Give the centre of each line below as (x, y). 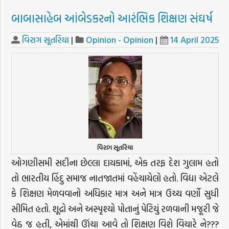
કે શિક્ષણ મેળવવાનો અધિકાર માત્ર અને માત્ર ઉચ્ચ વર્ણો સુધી (115, 193)
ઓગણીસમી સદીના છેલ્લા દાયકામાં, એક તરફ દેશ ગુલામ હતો (115, 163)
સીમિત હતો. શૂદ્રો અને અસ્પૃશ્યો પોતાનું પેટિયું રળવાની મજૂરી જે (115, 209)
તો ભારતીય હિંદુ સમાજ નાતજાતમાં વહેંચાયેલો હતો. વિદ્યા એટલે (115, 178)
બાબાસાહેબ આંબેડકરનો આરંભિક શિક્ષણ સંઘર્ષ (112, 18)
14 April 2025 (194, 40)
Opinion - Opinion (120, 40)
